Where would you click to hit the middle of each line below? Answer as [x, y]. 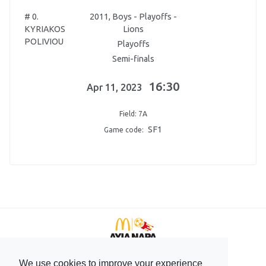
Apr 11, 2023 [114, 87]
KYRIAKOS [45, 29]
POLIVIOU [44, 41]
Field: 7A [133, 113]
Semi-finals [133, 58]
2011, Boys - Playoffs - [133, 16]
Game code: [124, 129]
